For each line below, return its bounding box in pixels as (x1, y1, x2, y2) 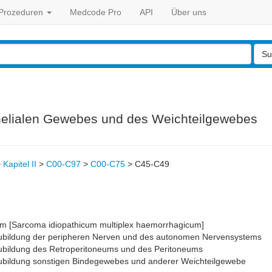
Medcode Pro (70, 7, 121, 17)
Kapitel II (3, 159, 36, 169)
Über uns (171, 7, 206, 17)
